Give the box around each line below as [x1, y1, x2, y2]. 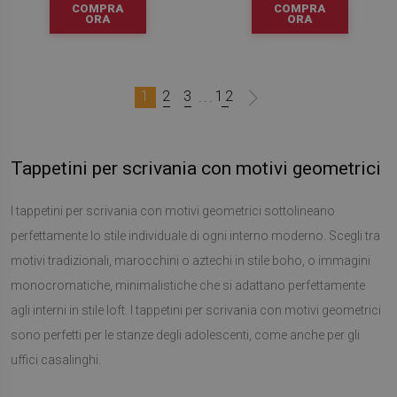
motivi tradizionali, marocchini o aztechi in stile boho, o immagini [11, 253, 370, 268]
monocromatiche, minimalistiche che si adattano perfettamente [11, 278, 365, 292]
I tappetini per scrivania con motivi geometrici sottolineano [11, 204, 335, 218]
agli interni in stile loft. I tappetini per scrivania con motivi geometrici [11, 303, 381, 317]
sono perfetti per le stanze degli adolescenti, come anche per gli [11, 328, 360, 342]
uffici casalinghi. [11, 353, 101, 367]
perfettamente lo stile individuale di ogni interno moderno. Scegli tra [11, 229, 380, 243]
